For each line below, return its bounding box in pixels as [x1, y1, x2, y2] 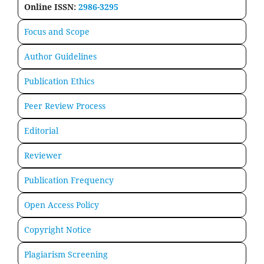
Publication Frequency [24, 174, 114, 186]
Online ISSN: [24, 1, 78, 13]
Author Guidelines [24, 51, 97, 62]
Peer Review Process [24, 100, 105, 112]
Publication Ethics [24, 75, 94, 87]
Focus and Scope [24, 26, 90, 38]
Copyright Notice [24, 224, 91, 236]
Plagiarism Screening [24, 249, 108, 260]
